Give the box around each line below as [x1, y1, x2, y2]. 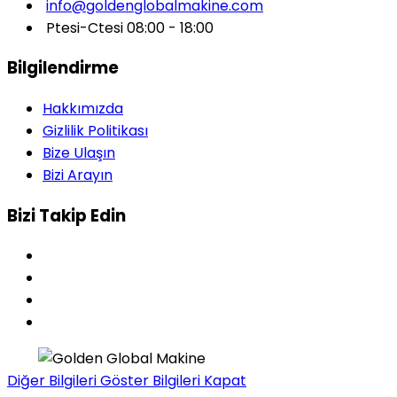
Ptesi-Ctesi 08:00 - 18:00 [43, 17, 214, 38]
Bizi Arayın [43, 165, 113, 186]
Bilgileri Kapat [152, 370, 246, 392]
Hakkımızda [43, 98, 123, 120]
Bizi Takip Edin [7, 203, 126, 228]
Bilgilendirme [7, 56, 119, 81]
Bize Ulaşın [43, 143, 115, 164]
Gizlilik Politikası [43, 121, 148, 142]
